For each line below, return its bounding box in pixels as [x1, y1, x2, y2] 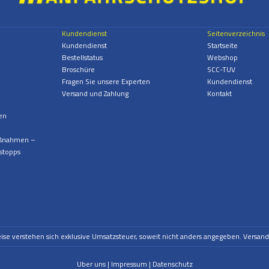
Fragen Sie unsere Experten [61, 76, 150, 88]
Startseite [207, 40, 238, 52]
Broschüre [61, 64, 95, 76]
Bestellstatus [61, 52, 103, 64]
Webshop [207, 52, 238, 64]
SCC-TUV [207, 64, 236, 76]
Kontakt [207, 88, 232, 100]
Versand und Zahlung [61, 88, 128, 100]
